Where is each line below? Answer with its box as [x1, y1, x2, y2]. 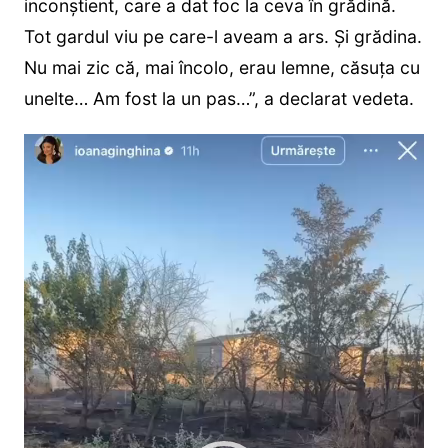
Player [22, 135, 75, 157]
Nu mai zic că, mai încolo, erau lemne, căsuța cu [23, 56, 420, 78]
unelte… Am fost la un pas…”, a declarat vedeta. [23, 87, 414, 109]
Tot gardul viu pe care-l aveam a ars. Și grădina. [23, 25, 422, 47]
